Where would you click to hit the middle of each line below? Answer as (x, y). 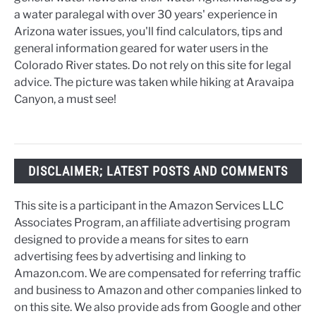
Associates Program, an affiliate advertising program (152, 222)
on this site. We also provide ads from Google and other (158, 307)
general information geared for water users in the (141, 48)
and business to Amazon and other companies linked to (158, 290)
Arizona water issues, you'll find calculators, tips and (148, 31)
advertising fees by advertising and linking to (130, 256)
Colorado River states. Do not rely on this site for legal (153, 65)
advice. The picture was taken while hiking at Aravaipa (154, 82)
